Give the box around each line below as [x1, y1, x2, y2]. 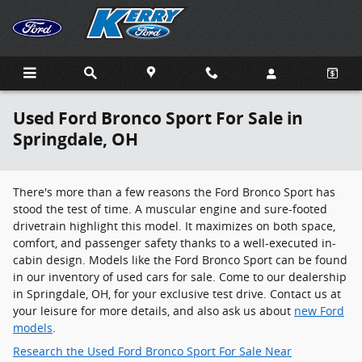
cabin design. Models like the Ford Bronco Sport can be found [13, 252, 347, 267]
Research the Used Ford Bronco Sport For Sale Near [13, 343, 292, 359]
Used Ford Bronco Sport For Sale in [13, 107, 303, 130]
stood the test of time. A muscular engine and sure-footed [13, 201, 327, 217]
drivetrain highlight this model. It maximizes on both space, [13, 218, 335, 234]
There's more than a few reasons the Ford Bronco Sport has [13, 184, 335, 200]
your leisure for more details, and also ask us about [13, 303, 294, 318]
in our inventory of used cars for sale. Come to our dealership [13, 269, 347, 284]
